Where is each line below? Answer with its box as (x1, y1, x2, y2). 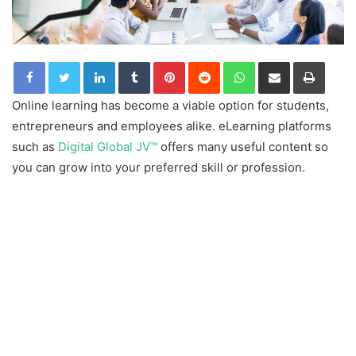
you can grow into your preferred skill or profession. (12, 160, 305, 176)
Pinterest (184, 55, 230, 68)
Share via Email (289, 55, 315, 68)
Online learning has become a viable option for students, (12, 98, 329, 114)
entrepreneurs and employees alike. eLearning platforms (12, 118, 331, 134)
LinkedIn (114, 55, 156, 68)
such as (12, 139, 58, 155)
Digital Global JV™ (58, 139, 157, 155)
